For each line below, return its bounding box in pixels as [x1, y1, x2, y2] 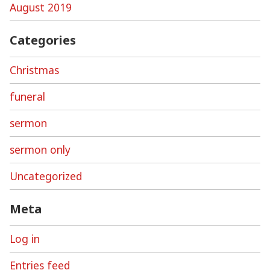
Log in [10, 231, 40, 246]
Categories [10, 31, 76, 48]
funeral [10, 89, 45, 104]
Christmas [10, 62, 59, 77]
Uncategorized [10, 168, 82, 183]
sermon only [10, 142, 71, 157]
